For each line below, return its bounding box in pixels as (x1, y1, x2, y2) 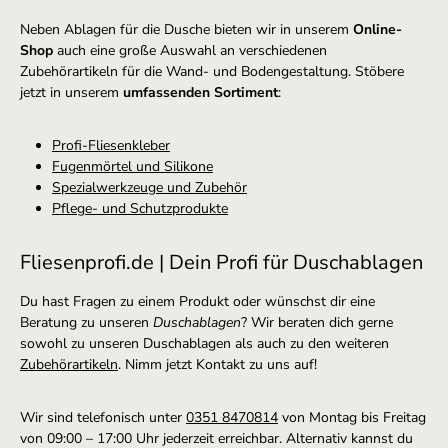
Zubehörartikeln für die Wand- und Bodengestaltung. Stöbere (20, 62, 404, 82)
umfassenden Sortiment (123, 83, 278, 103)
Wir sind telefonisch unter (20, 408, 186, 428)
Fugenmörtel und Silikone (52, 157, 213, 177)
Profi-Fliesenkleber (52, 136, 170, 156)
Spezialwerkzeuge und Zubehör (52, 178, 247, 198)
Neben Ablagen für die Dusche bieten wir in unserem (20, 20, 353, 40)
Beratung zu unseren (20, 313, 153, 333)
